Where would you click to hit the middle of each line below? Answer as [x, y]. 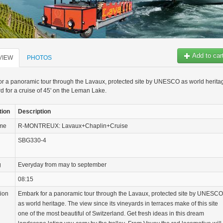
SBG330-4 [32, 140]
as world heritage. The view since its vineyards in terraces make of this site [118, 204]
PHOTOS [39, 58]
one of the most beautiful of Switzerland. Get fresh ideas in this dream [111, 214]
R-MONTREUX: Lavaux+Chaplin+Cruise [73, 126]
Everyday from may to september [62, 165]
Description [34, 111]
